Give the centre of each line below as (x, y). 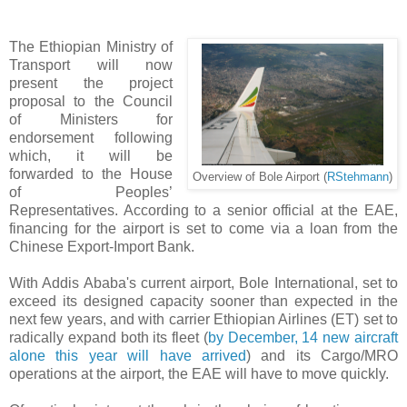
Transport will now (91, 65)
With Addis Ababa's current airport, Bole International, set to (203, 283)
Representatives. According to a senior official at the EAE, (203, 211)
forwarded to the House (91, 174)
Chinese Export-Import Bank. (102, 247)
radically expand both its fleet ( (109, 338)
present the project (91, 84)
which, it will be (91, 156)
